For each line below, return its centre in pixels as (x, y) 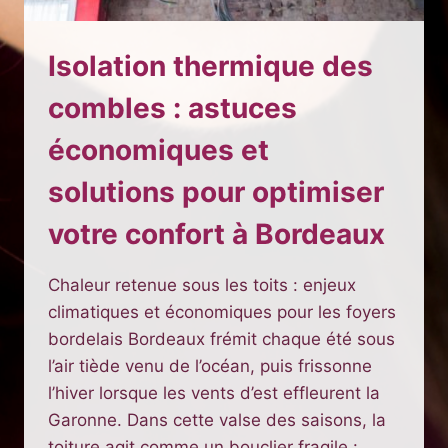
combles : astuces (172, 108)
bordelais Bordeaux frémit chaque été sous (221, 339)
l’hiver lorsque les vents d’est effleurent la (214, 393)
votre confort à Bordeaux (216, 234)
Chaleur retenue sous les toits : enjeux (202, 285)
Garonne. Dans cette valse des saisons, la (217, 420)
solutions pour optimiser (216, 192)
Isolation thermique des (210, 66)
